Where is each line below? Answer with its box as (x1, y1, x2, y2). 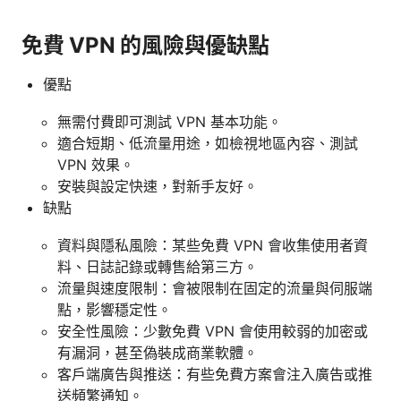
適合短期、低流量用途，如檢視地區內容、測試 (57, 133, 358, 152)
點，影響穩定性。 (57, 300, 172, 319)
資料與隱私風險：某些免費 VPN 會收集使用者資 (57, 235, 368, 254)
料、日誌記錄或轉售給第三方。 (57, 257, 258, 276)
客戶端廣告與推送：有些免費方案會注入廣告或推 (57, 364, 372, 383)
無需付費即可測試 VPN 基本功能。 (57, 112, 282, 131)
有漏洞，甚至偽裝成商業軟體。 (57, 343, 258, 362)
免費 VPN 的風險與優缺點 (21, 31, 269, 58)
